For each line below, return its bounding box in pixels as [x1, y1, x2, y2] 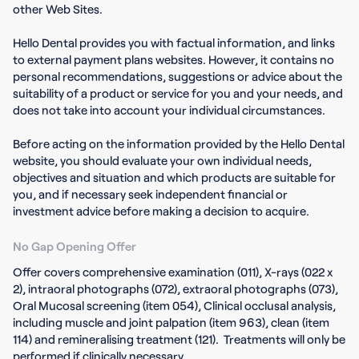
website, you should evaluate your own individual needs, [13, 152, 312, 167]
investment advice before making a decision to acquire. [13, 203, 309, 218]
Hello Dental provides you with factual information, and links [13, 34, 335, 50]
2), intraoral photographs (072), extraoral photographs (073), [13, 280, 338, 296]
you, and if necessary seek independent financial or [13, 186, 288, 201]
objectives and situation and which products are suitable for [13, 169, 336, 184]
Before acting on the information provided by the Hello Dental [13, 135, 345, 151]
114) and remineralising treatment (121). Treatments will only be [13, 331, 345, 346]
